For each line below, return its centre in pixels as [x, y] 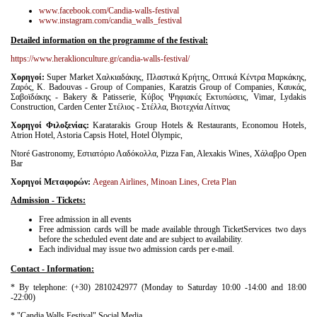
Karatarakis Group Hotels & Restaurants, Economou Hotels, [200, 125]
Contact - [29, 269]
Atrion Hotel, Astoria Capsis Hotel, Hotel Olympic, [97, 135]
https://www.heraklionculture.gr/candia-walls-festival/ [100, 58]
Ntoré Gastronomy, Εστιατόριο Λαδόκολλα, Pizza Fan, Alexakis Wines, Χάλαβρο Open [158, 153]
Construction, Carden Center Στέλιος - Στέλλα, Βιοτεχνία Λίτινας [120, 106]
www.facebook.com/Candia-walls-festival [109, 11]
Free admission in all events [85, 220]
